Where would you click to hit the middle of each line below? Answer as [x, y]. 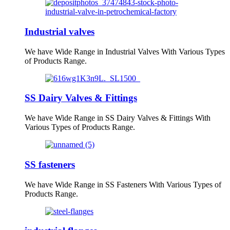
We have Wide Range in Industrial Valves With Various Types [125, 51]
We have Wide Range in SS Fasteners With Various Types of [123, 184]
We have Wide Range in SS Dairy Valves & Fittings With [118, 118]
